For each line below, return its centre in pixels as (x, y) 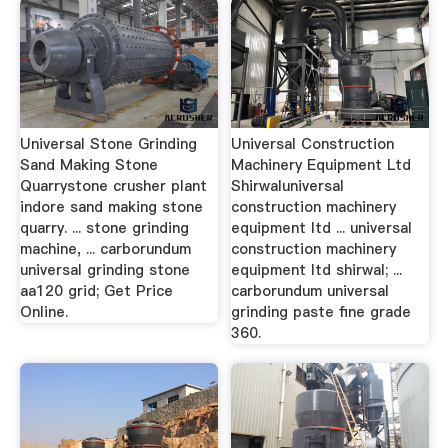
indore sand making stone (111, 206)
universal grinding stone (104, 269)
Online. (43, 311)
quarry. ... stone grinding (104, 227)
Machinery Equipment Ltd (321, 164)
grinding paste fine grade (321, 311)
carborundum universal (310, 290)
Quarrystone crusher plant (113, 185)
